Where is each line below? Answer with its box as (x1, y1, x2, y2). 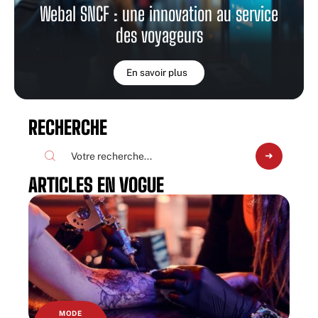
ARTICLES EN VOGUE (28, 172, 164, 197)
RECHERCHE (28, 115, 107, 139)
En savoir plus (126, 66, 187, 78)
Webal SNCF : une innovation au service (40, 1, 278, 26)
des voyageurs (115, 23, 203, 47)
